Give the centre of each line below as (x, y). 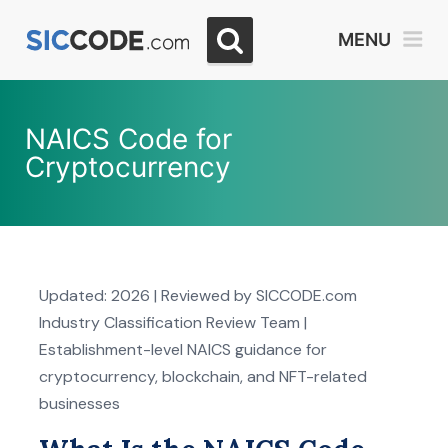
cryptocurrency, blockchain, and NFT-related (203, 376)
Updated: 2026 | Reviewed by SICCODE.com (198, 295)
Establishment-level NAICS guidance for (183, 349)
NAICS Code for (128, 139)
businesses (79, 403)
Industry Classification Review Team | (173, 322)
